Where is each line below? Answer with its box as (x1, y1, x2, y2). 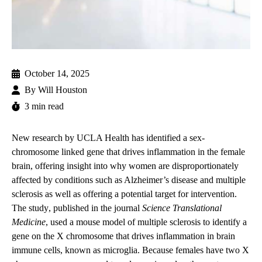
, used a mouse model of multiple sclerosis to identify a (46, 217, 247, 227)
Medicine (12, 217, 46, 227)
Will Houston (38, 85, 87, 95)
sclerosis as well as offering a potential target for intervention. (12, 189, 237, 199)
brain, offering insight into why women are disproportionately (12, 161, 239, 171)
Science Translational (142, 203, 222, 213)
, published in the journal (49, 203, 142, 213)
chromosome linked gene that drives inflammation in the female (12, 147, 245, 157)
